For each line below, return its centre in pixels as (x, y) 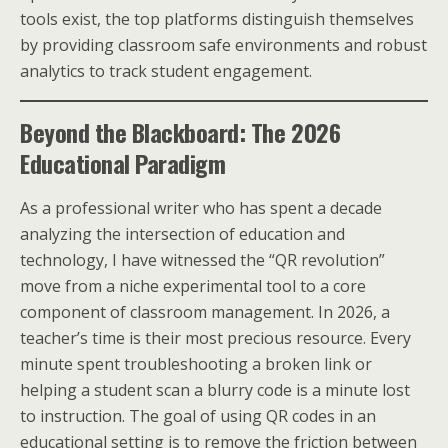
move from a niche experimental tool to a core (193, 286)
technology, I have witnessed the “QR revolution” (202, 260)
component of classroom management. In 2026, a (205, 312)
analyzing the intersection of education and (182, 234)
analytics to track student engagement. (166, 71)
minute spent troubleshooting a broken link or (196, 364)
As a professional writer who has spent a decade (201, 208)
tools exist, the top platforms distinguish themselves (217, 19)
